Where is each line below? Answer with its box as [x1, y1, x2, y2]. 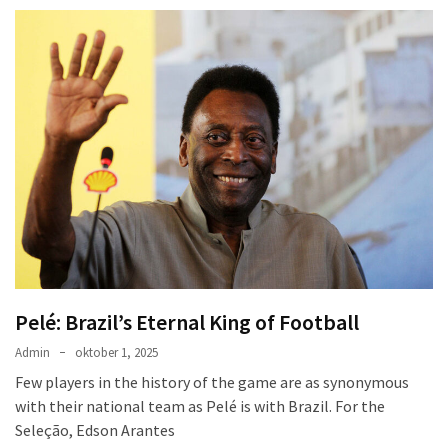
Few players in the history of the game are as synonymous [15, 371, 409, 392]
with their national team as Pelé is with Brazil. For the [15, 395, 385, 416]
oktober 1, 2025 [75, 343, 158, 361]
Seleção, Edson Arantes [15, 419, 175, 440]
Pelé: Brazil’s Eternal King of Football [15, 307, 359, 336]
